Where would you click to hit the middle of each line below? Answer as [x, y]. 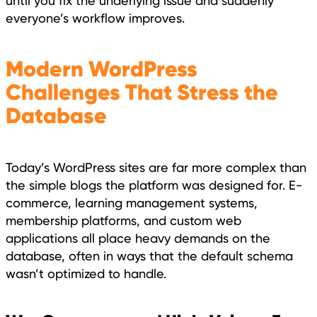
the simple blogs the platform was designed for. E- [154, 185]
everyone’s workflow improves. [95, 18]
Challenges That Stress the [142, 93]
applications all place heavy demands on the [138, 238]
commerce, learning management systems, [132, 202]
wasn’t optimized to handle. [86, 273]
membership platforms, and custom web [123, 220]
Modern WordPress [102, 69]
